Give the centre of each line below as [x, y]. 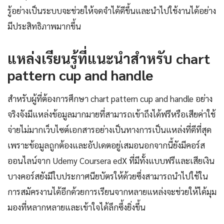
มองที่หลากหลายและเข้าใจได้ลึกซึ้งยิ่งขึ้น [76, 207]
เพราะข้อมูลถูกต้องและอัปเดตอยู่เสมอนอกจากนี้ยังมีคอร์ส [106, 145]
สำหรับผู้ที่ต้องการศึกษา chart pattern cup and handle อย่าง [110, 98]
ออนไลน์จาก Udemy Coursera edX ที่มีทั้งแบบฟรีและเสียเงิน [111, 160]
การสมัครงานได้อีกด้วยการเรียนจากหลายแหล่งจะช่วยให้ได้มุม [112, 191]
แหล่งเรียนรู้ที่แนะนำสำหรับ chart [109, 58]
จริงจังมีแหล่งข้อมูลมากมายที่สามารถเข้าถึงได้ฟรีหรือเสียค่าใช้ [111, 114]
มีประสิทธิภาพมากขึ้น [44, 26]
